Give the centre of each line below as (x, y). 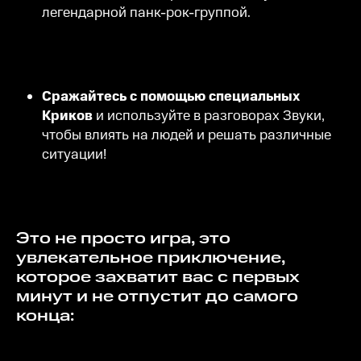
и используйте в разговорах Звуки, (210, 116)
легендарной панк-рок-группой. (146, 12)
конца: (45, 315)
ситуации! (74, 154)
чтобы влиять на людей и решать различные (187, 135)
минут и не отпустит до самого (157, 296)
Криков (69, 116)
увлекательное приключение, (151, 257)
